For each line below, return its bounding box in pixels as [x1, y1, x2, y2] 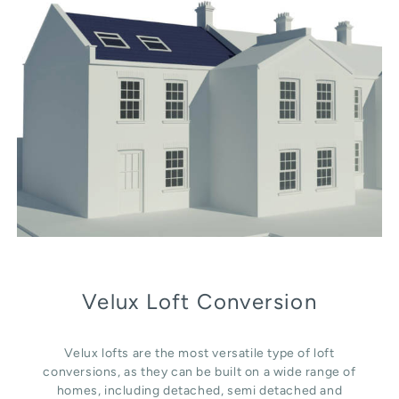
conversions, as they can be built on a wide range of [43, 363, 356, 379]
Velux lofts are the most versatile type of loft [64, 345, 335, 361]
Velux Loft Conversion [81, 289, 318, 314]
